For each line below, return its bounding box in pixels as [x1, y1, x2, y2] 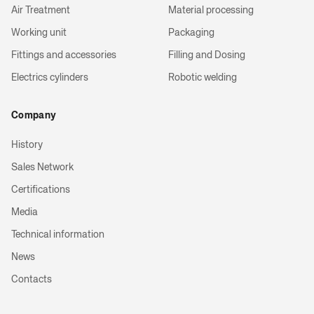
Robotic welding [168, 73, 237, 83]
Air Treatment [11, 6, 70, 15]
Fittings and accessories [11, 50, 116, 60]
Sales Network [11, 163, 74, 172]
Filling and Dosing [168, 50, 245, 60]
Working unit [11, 28, 67, 38]
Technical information [11, 230, 104, 240]
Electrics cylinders [11, 73, 88, 83]
